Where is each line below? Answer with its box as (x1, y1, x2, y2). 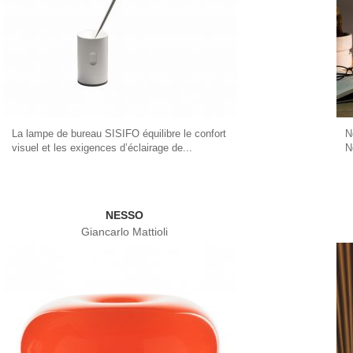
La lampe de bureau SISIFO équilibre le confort (11, 127, 226, 139)
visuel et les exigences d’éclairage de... (11, 141, 192, 154)
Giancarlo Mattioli (81, 225, 169, 238)
